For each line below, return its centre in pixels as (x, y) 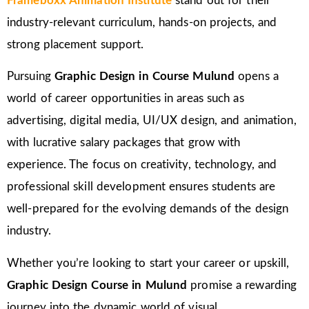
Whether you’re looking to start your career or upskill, (148, 263)
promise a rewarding (244, 285)
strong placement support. (76, 44)
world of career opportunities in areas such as (126, 99)
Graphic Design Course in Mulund (99, 285)
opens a (258, 77)
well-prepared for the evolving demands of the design (148, 209)
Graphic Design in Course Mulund (146, 77)
